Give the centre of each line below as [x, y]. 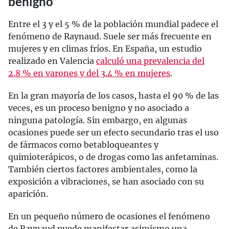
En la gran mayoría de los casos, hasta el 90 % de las [113, 96]
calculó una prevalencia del [150, 61]
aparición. [28, 194]
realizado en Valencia [52, 61]
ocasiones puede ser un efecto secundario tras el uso [113, 132]
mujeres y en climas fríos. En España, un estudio [105, 49]
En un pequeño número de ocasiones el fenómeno [109, 216]
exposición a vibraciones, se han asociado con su [106, 181]
